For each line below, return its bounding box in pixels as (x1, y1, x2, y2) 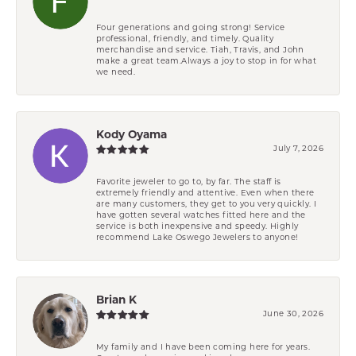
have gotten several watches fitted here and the (96, 211, 306, 219)
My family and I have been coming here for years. (96, 343, 311, 351)
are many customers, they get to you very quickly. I (96, 200, 317, 208)
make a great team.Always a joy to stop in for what (96, 57, 316, 65)
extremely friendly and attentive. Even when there (96, 189, 315, 197)
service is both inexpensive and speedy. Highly (96, 222, 299, 230)
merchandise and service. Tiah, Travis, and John (96, 46, 304, 54)
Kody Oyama (96, 130, 167, 141)
